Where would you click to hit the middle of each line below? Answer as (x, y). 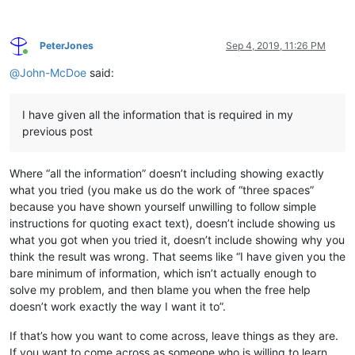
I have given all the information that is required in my (158, 115)
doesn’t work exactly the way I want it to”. (118, 307)
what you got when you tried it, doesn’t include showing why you (177, 240)
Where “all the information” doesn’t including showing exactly (167, 174)
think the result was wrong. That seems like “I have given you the (177, 257)
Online (39, 57)
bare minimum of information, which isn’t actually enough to (163, 273)
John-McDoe (53, 73)
